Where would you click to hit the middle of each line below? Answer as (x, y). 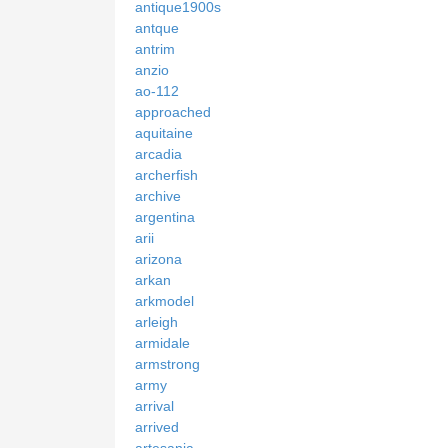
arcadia (158, 153)
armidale (162, 342)
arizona (158, 258)
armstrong (167, 363)
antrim (155, 48)
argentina (165, 216)
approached (173, 111)
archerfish (166, 174)
